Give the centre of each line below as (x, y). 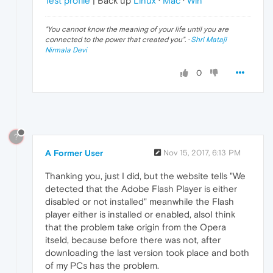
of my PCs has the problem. (102, 265)
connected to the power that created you (114, 40)
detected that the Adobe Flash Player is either (141, 189)
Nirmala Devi (66, 50)
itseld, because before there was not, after (133, 240)
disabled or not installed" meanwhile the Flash (140, 201)
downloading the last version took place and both (147, 253)
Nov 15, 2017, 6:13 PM (202, 153)
